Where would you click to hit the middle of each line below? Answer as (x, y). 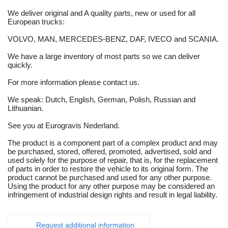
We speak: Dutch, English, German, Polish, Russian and (102, 100)
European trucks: (36, 22)
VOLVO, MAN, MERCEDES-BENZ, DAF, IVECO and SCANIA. (113, 39)
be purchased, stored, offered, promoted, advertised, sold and (109, 152)
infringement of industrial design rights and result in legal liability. (112, 195)
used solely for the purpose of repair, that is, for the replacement (113, 160)
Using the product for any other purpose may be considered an (111, 186)
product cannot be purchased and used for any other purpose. (110, 178)
